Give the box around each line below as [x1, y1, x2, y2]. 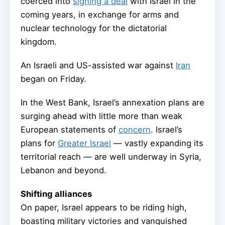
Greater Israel [58, 138, 111, 148]
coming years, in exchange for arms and [21, 10, 179, 20]
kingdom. [21, 37, 57, 47]
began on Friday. [21, 73, 86, 84]
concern [119, 124, 151, 135]
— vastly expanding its [111, 138, 203, 148]
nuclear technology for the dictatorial [21, 23, 167, 34]
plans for [21, 138, 58, 148]
